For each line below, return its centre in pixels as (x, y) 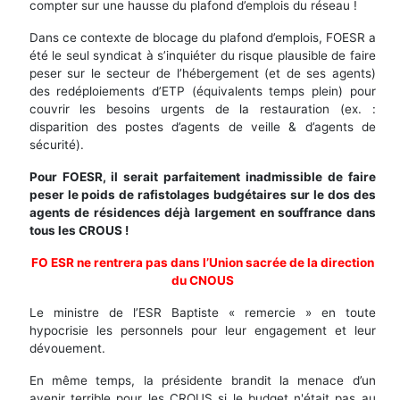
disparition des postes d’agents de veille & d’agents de (202, 127)
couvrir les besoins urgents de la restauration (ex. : (202, 109)
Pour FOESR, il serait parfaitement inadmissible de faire (202, 177)
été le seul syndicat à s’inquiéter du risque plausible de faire (202, 56)
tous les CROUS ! (79, 231)
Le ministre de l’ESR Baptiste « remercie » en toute (202, 313)
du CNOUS (202, 281)
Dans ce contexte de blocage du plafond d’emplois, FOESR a (202, 38)
